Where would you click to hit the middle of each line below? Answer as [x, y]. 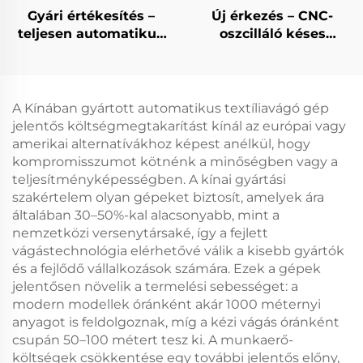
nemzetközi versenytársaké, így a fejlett [140, 233]
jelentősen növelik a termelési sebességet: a [155, 286]
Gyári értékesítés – [91, 16]
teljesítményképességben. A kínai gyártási [149, 179]
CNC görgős [91, 51]
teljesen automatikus [91, 34]
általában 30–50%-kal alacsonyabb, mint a [146, 215]
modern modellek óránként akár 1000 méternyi [167, 304]
